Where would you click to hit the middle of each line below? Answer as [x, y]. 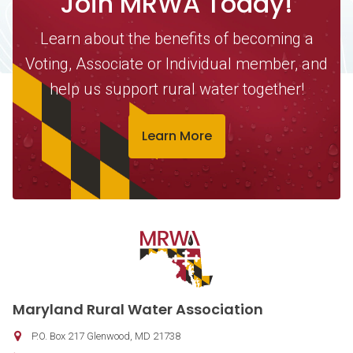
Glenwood [108, 336]
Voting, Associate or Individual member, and [176, 64]
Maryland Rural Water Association [138, 310]
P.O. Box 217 [58, 336]
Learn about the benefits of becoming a [176, 39]
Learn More [176, 136]
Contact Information [126, 244]
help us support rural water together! [176, 89]
